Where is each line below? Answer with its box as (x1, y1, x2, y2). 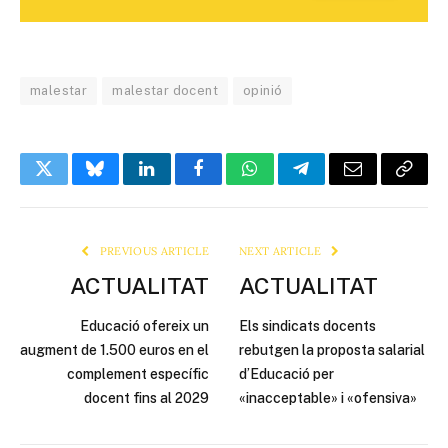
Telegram (299, 174, 368, 193)
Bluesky (93, 174, 153, 193)
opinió (242, 83, 283, 99)
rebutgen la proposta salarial (239, 342, 425, 359)
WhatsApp (248, 174, 326, 193)
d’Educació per (239, 366, 334, 383)
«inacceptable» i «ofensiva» (239, 390, 417, 407)
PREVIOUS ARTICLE (96, 244, 209, 259)
